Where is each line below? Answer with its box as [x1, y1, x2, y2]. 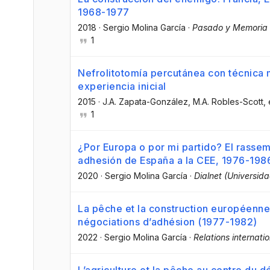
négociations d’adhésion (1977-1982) [78, 216, 257, 228]
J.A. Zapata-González [102, 96, 188, 107]
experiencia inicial [78, 80, 166, 92]
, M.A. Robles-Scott [188, 96, 263, 107]
